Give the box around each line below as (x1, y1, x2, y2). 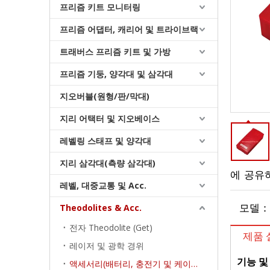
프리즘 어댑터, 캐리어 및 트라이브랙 (60, 24, 198, 36)
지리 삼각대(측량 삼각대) (60, 157, 155, 169)
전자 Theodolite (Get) (69, 222, 152, 234)
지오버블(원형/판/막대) (60, 90, 149, 102)
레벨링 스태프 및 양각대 (60, 135, 151, 147)
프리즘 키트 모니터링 (60, 1, 140, 13)
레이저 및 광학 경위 (69, 240, 144, 252)
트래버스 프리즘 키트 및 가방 (60, 46, 171, 58)
